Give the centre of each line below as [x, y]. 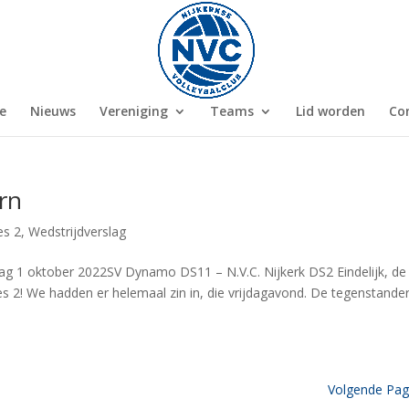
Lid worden [330, 111]
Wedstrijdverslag [78, 231]
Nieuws [52, 111]
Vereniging [133, 111]
